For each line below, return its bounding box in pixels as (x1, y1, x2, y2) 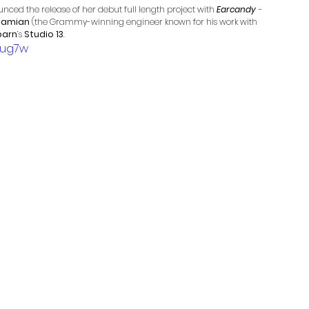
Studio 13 (24, 28, 63, 41)
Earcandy (217, 3, 256, 16)
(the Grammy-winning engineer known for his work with (30, 16, 259, 28)
